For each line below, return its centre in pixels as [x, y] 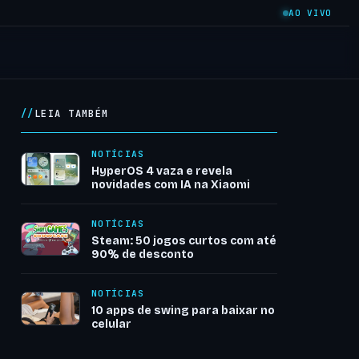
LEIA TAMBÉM [71, 114]
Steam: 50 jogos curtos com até [184, 241]
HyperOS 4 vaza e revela [162, 171]
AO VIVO [310, 13]
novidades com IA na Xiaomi [171, 185]
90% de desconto [143, 254]
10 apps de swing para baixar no [183, 311]
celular [111, 324]
